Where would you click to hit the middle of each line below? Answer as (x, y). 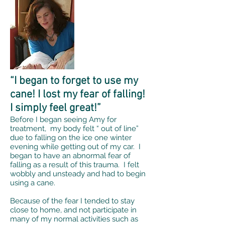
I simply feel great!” (55, 108)
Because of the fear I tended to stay (72, 201)
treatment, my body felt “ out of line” (74, 129)
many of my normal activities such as (74, 219)
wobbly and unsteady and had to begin (78, 174)
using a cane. (33, 183)
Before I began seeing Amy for (63, 120)
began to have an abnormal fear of (70, 156)
